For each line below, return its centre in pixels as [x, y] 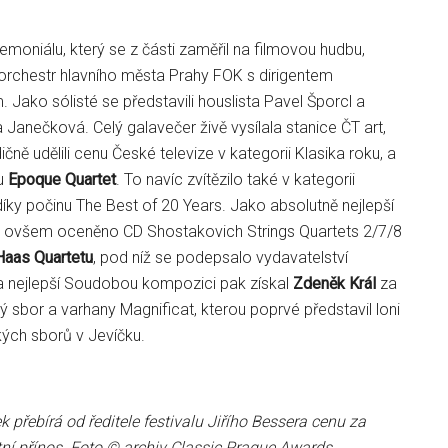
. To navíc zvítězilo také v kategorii [235, 179]
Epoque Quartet [62, 179]
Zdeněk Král [334, 283]
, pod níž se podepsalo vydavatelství [220, 257]
